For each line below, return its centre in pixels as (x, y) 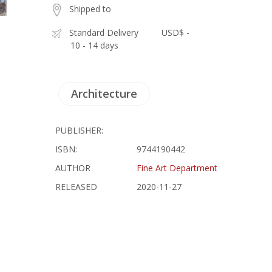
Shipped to (90, 9)
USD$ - (176, 32)
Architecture (104, 93)
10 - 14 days (95, 45)
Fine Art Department (177, 168)
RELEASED (76, 187)
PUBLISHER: (80, 130)
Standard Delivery (104, 32)
